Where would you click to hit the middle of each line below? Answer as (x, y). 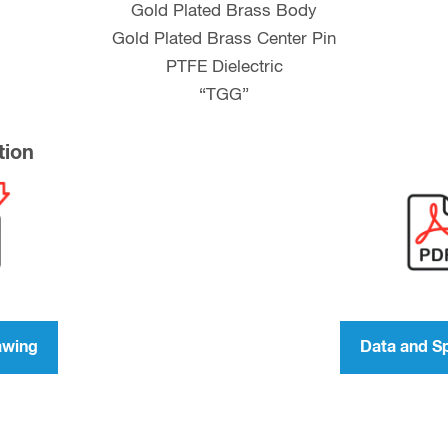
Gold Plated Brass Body (224, 11)
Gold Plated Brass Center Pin (224, 39)
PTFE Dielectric (224, 67)
